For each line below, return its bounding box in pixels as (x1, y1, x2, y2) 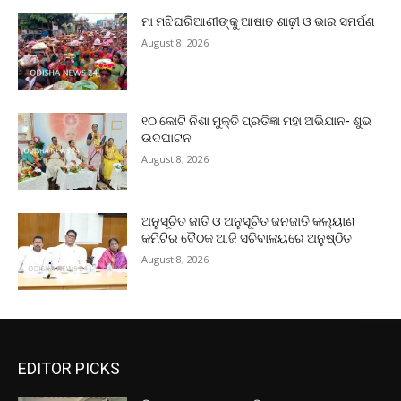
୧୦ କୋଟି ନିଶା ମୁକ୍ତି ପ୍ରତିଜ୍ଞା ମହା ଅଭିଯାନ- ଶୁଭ (141, 114, 372, 129)
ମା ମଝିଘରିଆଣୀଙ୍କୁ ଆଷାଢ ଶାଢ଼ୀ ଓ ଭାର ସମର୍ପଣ (141, 13, 376, 29)
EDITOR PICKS (18, 358, 120, 378)
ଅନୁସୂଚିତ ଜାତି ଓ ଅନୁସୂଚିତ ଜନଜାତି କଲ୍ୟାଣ (141, 214, 356, 229)
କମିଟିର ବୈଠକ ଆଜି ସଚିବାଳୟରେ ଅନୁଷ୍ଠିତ (141, 231, 353, 246)
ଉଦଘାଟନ (141, 131, 192, 146)
